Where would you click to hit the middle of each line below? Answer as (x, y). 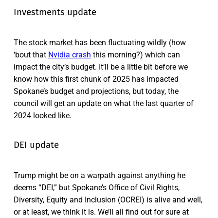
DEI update (36, 145)
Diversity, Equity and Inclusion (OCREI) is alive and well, (108, 200)
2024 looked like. (43, 115)
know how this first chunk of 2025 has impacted (96, 79)
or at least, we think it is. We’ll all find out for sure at (101, 212)
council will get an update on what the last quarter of (104, 103)
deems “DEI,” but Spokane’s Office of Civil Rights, (97, 187)
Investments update (55, 12)
